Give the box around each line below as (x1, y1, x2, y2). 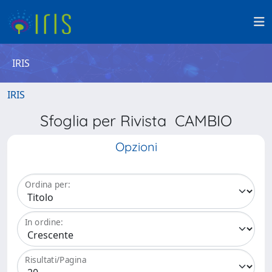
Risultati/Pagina (25, 254, 87, 266)
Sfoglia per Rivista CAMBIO (40, 111, 232, 130)
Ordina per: (25, 178, 70, 191)
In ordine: (25, 216, 63, 228)
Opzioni (115, 139, 157, 154)
